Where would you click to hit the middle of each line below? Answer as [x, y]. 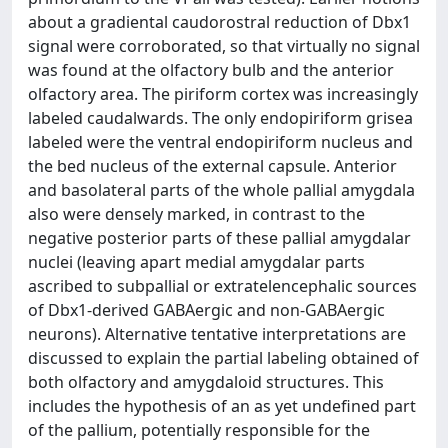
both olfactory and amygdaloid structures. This [206, 382]
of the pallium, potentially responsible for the [199, 430]
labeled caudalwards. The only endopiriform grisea [220, 118]
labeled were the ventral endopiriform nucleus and [220, 142]
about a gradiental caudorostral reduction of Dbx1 [219, 22]
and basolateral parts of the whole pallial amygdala [221, 190]
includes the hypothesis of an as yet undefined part [222, 406]
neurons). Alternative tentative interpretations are [217, 334]
